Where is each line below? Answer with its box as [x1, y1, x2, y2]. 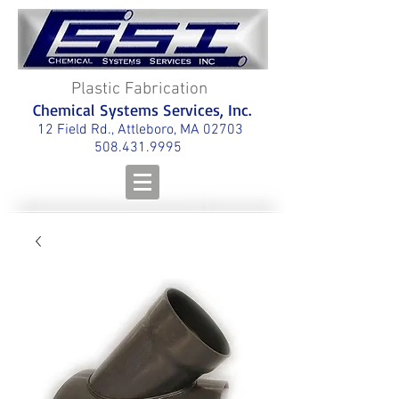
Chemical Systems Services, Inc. [33, 100, 251, 119]
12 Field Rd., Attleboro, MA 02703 [37, 121, 243, 139]
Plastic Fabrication [71, 79, 212, 100]
